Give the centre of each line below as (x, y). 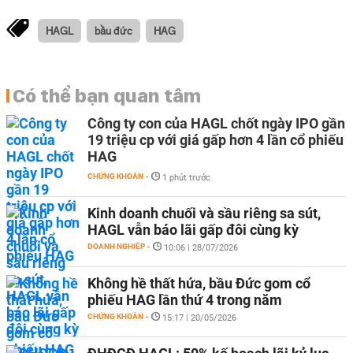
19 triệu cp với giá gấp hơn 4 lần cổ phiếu (216, 140)
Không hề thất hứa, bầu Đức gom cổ (199, 283)
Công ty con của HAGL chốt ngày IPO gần (216, 123)
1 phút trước (186, 178)
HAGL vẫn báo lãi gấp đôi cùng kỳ (193, 230)
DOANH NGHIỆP (116, 246)
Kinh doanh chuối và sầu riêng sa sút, (204, 213)
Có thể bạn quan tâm (107, 95)
